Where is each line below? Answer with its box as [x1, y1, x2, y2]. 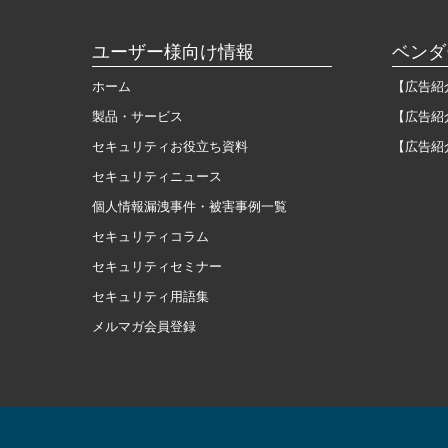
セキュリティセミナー [92, 259, 222, 274]
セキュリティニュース [92, 169, 222, 184]
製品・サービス [92, 109, 183, 124]
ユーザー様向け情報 [92, 42, 254, 62]
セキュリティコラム [92, 229, 209, 244]
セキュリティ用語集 [92, 289, 209, 304]
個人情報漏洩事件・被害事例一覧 [92, 199, 287, 214]
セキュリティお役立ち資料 [92, 139, 248, 154]
